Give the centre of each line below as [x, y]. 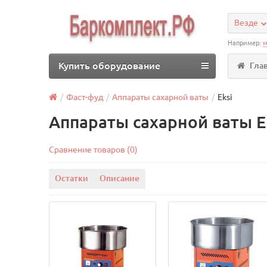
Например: [246, 43]
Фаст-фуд [85, 97]
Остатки [72, 178]
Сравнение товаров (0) [94, 150]
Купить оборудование [110, 66]
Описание [120, 178]
